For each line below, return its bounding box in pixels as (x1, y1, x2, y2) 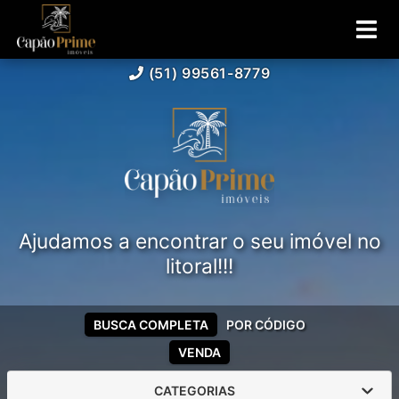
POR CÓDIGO (226, 316, 305, 332)
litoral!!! (166, 253, 233, 279)
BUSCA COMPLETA (94, 316, 208, 332)
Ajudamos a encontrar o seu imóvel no (18, 228, 381, 254)
